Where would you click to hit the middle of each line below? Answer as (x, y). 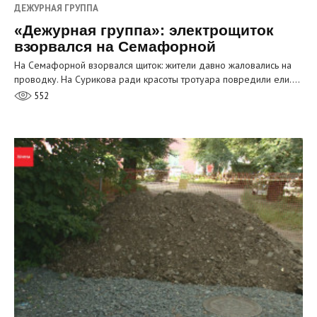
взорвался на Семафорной (115, 46)
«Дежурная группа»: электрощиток (144, 30)
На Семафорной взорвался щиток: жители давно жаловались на (153, 65)
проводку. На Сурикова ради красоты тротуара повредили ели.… (157, 79)
